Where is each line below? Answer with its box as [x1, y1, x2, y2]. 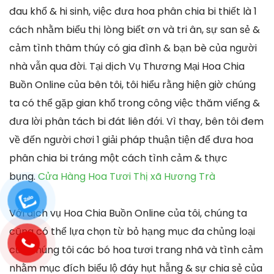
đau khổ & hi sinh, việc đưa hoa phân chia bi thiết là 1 [9, 4, 257, 18]
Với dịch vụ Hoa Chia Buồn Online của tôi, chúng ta [9, 206, 247, 220]
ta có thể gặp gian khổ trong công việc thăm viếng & [9, 95, 260, 110]
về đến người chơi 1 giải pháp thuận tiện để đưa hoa [9, 132, 253, 147]
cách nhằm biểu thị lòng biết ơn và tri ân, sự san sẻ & [9, 22, 260, 37]
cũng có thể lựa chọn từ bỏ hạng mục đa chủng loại [9, 224, 255, 239]
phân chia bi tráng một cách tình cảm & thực [9, 150, 228, 165]
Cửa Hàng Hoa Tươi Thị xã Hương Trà [38, 169, 215, 183]
